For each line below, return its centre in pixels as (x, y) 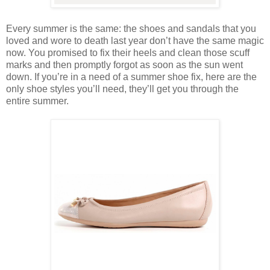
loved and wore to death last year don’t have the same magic (135, 40)
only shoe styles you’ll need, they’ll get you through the (122, 89)
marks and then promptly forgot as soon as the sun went (124, 64)
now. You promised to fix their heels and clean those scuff (128, 52)
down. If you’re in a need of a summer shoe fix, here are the (131, 77)
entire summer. (37, 101)
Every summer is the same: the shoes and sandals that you (131, 28)
